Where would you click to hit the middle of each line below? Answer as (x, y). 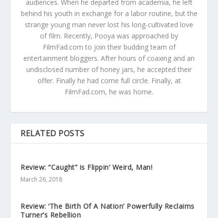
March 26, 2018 (42, 179)
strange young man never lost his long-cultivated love (109, 24)
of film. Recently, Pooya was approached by (109, 36)
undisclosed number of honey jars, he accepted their (109, 69)
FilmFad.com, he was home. (109, 91)
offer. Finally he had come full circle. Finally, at (109, 80)
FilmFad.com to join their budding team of (109, 47)
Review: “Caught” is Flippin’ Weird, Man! (87, 167)
